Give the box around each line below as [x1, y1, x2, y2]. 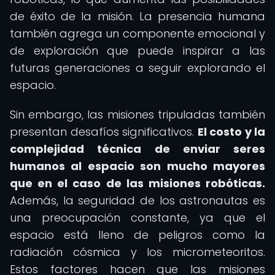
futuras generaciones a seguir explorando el [10, 60, 265, 76]
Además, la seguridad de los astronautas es [10, 193, 265, 208]
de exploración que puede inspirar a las [10, 43, 265, 58]
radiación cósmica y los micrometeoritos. [10, 244, 265, 260]
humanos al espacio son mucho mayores [10, 158, 265, 174]
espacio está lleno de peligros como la [10, 227, 265, 242]
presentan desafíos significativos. [10, 124, 198, 139]
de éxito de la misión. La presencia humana [10, 9, 265, 24]
